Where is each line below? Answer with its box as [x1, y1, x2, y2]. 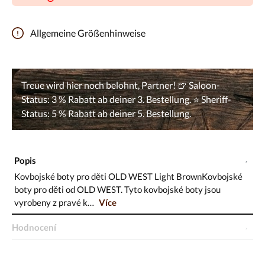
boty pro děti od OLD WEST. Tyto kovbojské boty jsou [14, 183, 221, 195]
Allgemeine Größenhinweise [30, 27, 146, 38]
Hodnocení [12, 221, 56, 232]
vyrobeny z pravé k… [14, 196, 96, 208]
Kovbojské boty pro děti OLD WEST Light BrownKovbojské [14, 170, 243, 182]
